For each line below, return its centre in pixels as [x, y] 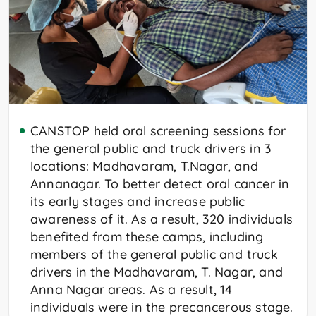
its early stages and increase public [138, 202]
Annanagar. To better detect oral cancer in [160, 184]
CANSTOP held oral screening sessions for [158, 131]
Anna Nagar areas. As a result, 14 [132, 290]
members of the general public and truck [154, 255]
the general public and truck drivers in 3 [151, 149]
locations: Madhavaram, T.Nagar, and [145, 166]
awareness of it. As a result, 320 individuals [162, 219]
